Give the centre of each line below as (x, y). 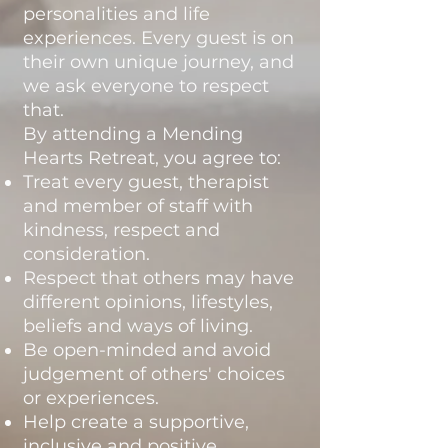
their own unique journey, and (158, 62)
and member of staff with (138, 206)
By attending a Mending (133, 134)
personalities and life (116, 14)
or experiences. (91, 398)
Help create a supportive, (136, 422)
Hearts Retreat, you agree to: (152, 158)
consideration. (86, 254)
